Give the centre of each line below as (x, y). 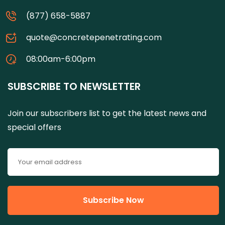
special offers (34, 128)
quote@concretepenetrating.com (94, 38)
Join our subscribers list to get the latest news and (107, 114)
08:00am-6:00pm (61, 59)
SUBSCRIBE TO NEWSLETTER (74, 87)
